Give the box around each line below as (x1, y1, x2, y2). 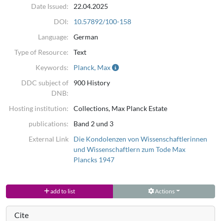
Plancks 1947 (74, 155, 115, 164)
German (74, 32, 99, 41)
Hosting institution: (9, 104, 69, 112)
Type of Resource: (14, 47, 69, 56)
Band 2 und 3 (74, 119, 114, 128)
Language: (38, 32, 69, 41)
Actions (154, 187, 175, 195)
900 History (74, 78, 110, 87)
